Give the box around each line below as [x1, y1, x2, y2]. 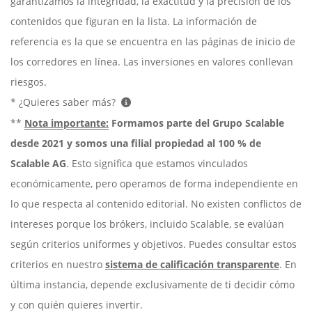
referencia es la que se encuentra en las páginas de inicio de [10, 35, 295, 49]
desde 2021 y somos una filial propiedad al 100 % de [10, 136, 261, 150]
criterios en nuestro [10, 258, 105, 272]
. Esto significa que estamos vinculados [66, 157, 248, 171]
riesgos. [10, 75, 47, 89]
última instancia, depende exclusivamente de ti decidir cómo [10, 278, 295, 292]
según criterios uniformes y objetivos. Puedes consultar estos [10, 237, 297, 251]
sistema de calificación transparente [105, 258, 279, 272]
